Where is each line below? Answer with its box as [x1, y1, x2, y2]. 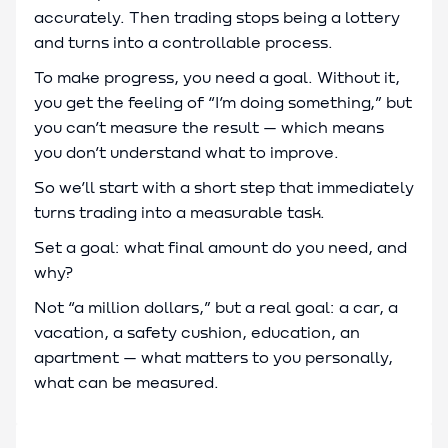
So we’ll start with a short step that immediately [34, 180, 414, 196]
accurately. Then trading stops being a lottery [34, 10, 400, 26]
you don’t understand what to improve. [34, 145, 339, 161]
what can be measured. [34, 375, 219, 391]
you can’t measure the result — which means [34, 120, 384, 136]
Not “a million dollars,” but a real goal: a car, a [34, 300, 398, 316]
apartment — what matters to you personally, [34, 350, 393, 366]
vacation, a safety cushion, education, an [34, 325, 360, 341]
